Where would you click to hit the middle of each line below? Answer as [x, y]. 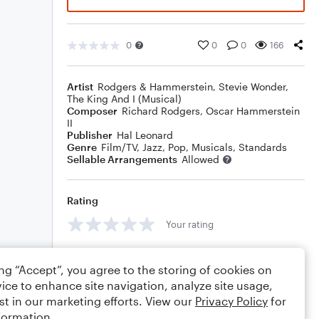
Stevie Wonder [252, 87]
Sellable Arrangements [122, 159]
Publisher [90, 135]
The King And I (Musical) [124, 99]
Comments [93, 256]
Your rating [190, 224]
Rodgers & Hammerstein [155, 87]
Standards [263, 147]
